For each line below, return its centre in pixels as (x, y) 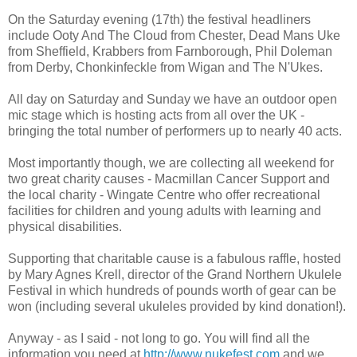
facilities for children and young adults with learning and (165, 211)
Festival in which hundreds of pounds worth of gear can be (172, 291)
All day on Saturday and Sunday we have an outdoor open (173, 100)
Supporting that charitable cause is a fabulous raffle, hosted (175, 259)
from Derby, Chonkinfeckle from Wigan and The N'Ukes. (165, 68)
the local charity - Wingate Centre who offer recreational (164, 195)
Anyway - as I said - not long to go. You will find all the (159, 339)
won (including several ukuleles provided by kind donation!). (177, 307)
